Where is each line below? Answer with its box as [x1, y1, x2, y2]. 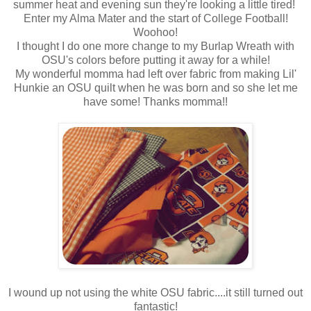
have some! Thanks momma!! [83, 96, 228, 108]
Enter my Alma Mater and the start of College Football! [23, 12, 288, 25]
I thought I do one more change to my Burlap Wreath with [17, 40, 294, 53]
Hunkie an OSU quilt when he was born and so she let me [13, 82, 298, 94]
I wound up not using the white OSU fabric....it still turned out [8, 287, 303, 299]
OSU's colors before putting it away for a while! [41, 54, 270, 67]
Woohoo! [133, 26, 178, 39]
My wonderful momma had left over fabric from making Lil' [15, 68, 296, 81]
